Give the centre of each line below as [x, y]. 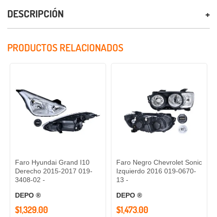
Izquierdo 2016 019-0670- [156, 171]
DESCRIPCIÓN [36, 13]
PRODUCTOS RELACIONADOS [65, 47]
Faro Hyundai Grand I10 [52, 163]
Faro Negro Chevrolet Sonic [159, 163]
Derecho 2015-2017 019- [54, 171]
